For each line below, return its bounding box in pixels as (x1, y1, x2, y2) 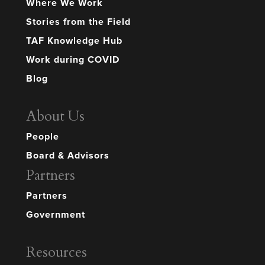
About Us (26, 106, 85, 127)
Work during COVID (26, 55, 119, 65)
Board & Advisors (26, 151, 109, 161)
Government (26, 210, 85, 220)
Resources (26, 243, 87, 263)
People (26, 132, 59, 142)
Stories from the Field (26, 17, 131, 27)
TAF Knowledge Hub (26, 36, 122, 46)
